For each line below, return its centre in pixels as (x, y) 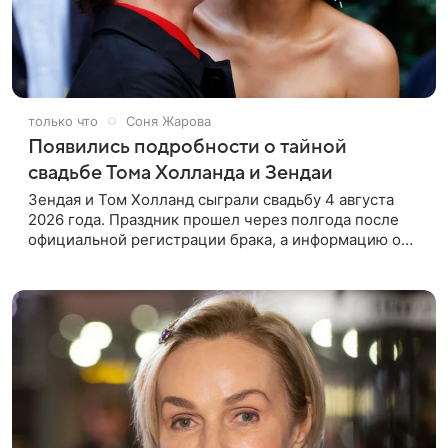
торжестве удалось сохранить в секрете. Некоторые (221, 259)
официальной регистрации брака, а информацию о (214, 239)
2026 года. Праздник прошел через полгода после (213, 219)
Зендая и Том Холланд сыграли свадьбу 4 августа (211, 199)
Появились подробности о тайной (187, 146)
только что (63, 120)
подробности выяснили (114, 279)
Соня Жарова (168, 120)
